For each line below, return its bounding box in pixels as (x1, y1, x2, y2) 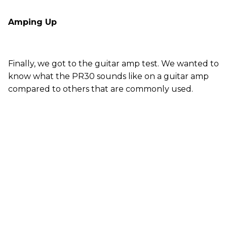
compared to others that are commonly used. (8, 84, 193, 94)
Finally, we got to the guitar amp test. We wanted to (8, 59, 219, 69)
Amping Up (8, 17, 57, 27)
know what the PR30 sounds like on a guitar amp (8, 71, 209, 82)
